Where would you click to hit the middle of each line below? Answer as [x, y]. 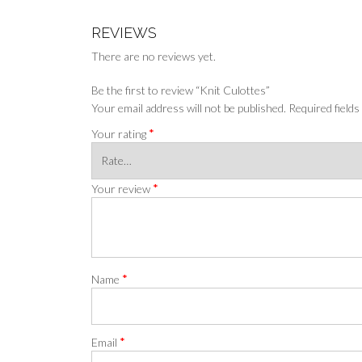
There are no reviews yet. [154, 56]
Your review [122, 188]
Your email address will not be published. [189, 107]
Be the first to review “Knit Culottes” [181, 90]
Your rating [120, 133]
